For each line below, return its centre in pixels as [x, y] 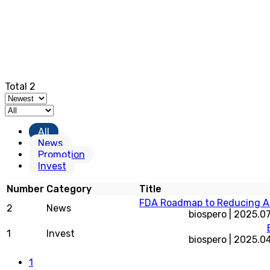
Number [25, 189]
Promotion [61, 155]
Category [69, 189]
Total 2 [20, 86]
